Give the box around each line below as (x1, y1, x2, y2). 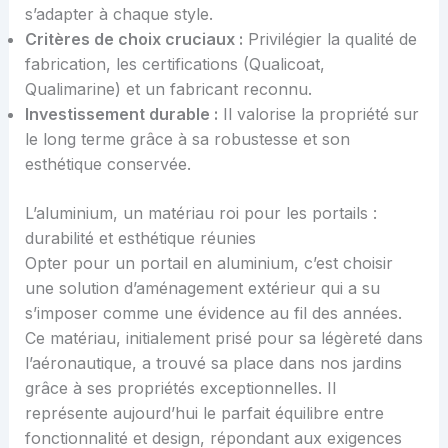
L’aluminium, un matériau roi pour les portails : (24, 202, 377, 223)
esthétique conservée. (24, 153, 191, 174)
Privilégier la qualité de (242, 28, 417, 49)
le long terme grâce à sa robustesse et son (24, 128, 350, 149)
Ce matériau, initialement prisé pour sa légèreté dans (24, 327, 423, 348)
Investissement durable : (24, 103, 218, 124)
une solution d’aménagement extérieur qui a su (24, 277, 380, 298)
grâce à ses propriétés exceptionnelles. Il (24, 377, 336, 398)
